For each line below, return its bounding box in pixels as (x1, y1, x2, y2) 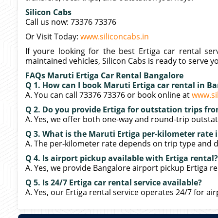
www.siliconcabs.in (80, 31, 149, 42)
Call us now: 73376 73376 (25, 17, 116, 27)
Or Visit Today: (25, 31, 80, 42)
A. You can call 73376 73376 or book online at (25, 90, 192, 100)
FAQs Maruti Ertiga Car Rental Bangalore (25, 70, 183, 81)
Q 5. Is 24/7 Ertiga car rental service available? (25, 177, 202, 188)
